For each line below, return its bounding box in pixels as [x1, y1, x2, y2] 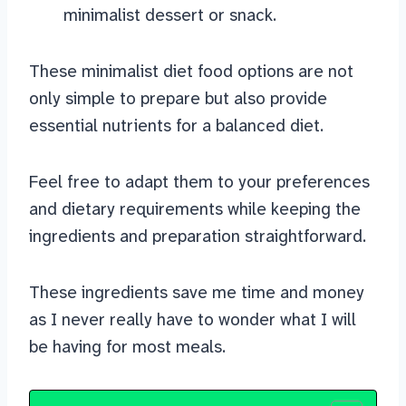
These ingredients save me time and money [29, 281, 364, 304]
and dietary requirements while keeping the [29, 198, 361, 221]
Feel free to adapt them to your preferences [29, 170, 370, 194]
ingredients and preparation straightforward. [29, 225, 366, 248]
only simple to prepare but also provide [29, 87, 327, 111]
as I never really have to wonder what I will [29, 308, 356, 332]
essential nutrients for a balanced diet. [29, 114, 324, 138]
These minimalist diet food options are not [29, 60, 353, 83]
